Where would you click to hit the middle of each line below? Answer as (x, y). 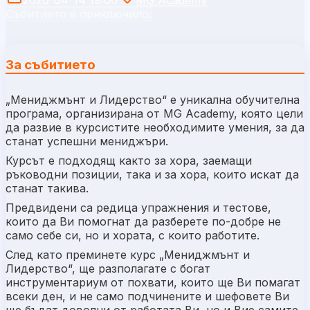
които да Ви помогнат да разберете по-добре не (143, 221)
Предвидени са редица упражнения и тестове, (138, 208)
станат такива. (47, 188)
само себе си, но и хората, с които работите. (133, 235)
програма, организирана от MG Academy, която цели (154, 113)
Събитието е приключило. (79, 13)
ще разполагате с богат (143, 268)
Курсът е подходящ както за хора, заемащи (129, 161)
